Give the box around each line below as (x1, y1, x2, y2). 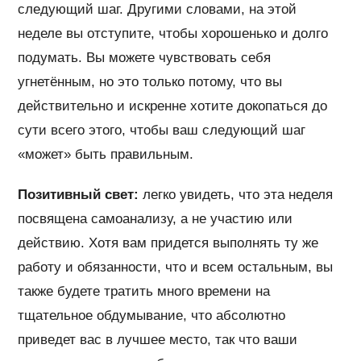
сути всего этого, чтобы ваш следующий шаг (18, 122, 306, 138)
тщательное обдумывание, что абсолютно (18, 307, 286, 323)
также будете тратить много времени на (18, 283, 271, 299)
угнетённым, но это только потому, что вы (18, 73, 283, 89)
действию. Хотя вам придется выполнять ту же (18, 234, 319, 251)
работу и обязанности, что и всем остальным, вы (18, 259, 334, 275)
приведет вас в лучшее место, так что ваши (18, 331, 298, 347)
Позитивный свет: (18, 186, 139, 202)
